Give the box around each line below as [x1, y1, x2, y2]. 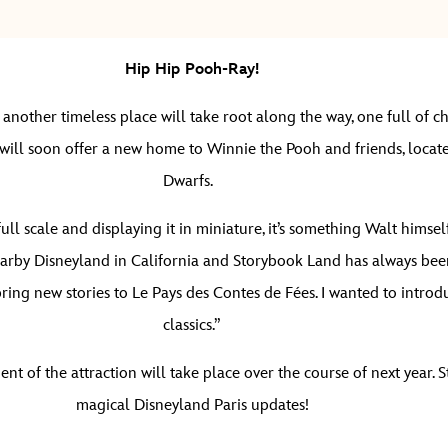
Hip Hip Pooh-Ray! [125, 60, 259, 79]
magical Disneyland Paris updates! [75, 396, 309, 415]
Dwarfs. [163, 172, 221, 191]
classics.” [163, 316, 221, 335]
